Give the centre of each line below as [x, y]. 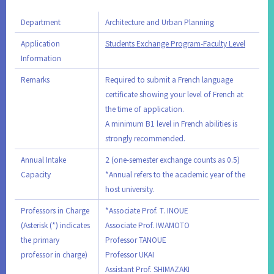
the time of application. [145, 108]
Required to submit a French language [169, 79]
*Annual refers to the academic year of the [175, 174]
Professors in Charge [55, 210]
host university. [130, 188]
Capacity [36, 174]
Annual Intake [43, 159]
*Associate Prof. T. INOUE [147, 210]
